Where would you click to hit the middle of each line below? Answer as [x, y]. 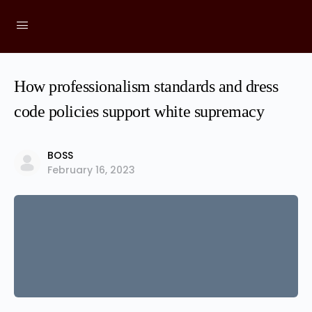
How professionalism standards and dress [146, 86]
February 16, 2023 [91, 170]
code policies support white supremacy [139, 111]
